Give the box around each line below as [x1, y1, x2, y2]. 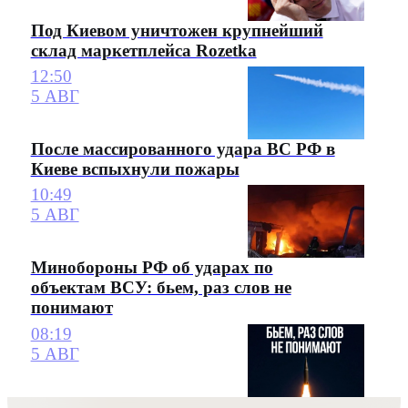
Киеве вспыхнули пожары [30, 159, 240, 179]
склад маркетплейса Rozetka [30, 40, 257, 60]
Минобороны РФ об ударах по [30, 258, 273, 278]
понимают [30, 298, 113, 318]
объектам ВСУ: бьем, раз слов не [30, 278, 291, 298]
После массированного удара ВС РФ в [30, 139, 335, 159]
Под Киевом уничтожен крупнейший [30, 20, 323, 40]
